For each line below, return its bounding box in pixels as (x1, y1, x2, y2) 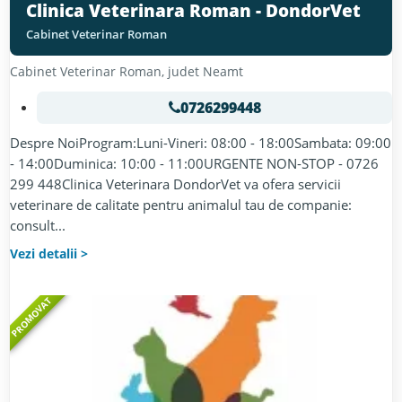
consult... (10, 216, 66, 234)
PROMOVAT (8, 293, 55, 340)
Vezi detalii (10, 245, 77, 262)
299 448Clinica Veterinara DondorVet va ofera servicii (10, 175, 341, 193)
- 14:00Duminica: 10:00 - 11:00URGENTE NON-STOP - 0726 (10, 154, 379, 172)
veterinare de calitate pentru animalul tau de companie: (10, 196, 352, 214)
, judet (162, 63, 203, 80)
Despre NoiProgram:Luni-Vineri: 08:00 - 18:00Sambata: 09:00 (10, 134, 391, 152)
